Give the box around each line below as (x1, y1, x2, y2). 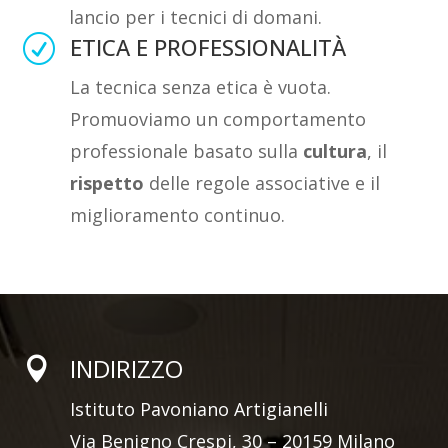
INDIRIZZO (69, 352, 183, 386)
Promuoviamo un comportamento (70, 106, 367, 131)
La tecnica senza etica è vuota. (70, 74, 332, 99)
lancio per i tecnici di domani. (69, 4, 323, 29)
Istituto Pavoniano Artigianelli (69, 397, 328, 422)
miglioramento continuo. (70, 202, 286, 227)
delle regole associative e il (144, 170, 381, 195)
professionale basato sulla (70, 138, 304, 163)
